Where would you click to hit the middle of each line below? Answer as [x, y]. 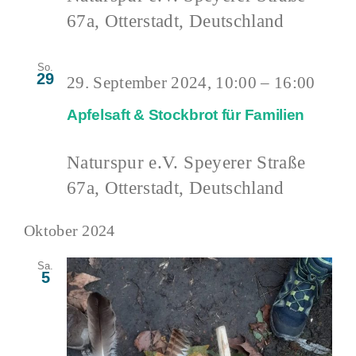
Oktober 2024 [70, 231]
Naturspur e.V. [126, 163]
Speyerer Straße [245, 163]
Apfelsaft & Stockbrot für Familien [186, 114]
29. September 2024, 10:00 [162, 82]
